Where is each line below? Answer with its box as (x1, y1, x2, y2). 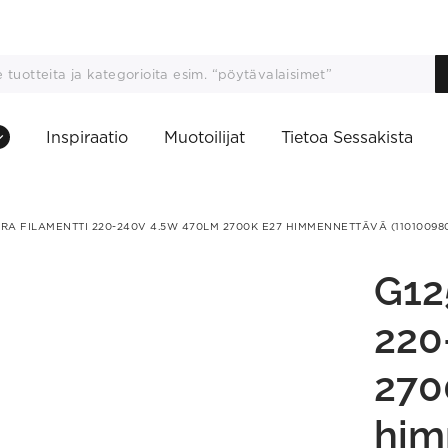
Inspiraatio (46, 128, 128, 146)
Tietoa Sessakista (281, 128, 413, 146)
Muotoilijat (164, 128, 245, 146)
